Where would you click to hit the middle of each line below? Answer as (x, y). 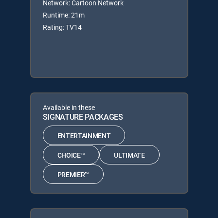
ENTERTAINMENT (84, 135)
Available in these (69, 107)
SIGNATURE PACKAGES (83, 117)
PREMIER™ (73, 174)
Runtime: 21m (64, 15)
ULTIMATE (129, 155)
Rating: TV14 (62, 27)
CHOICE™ (71, 155)
